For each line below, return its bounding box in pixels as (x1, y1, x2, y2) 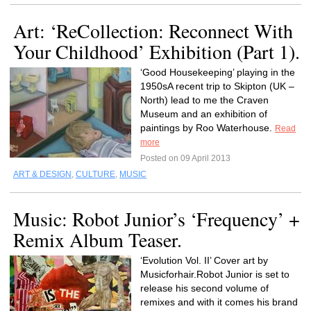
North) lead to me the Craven (140, 94, 269, 106)
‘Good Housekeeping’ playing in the (140, 67, 295, 78)
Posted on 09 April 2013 (140, 153, 230, 163)
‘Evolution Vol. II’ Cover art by (140, 255, 268, 266)
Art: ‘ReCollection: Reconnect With (13, 17, 293, 44)
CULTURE (76, 169, 115, 179)
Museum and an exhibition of (140, 108, 267, 119)
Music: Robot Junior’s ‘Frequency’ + (13, 205, 300, 232)
